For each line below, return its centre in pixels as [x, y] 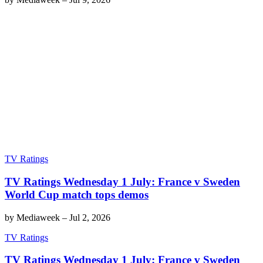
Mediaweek [38, 217]
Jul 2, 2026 [90, 217]
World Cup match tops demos [77, 194]
